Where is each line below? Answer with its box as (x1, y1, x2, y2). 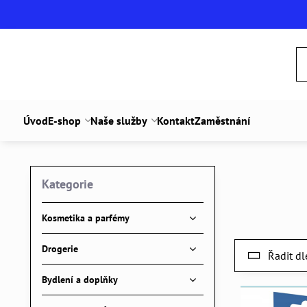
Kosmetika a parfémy (41, 212, 130, 224)
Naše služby (90, 114, 147, 127)
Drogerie (41, 243, 78, 255)
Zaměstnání (194, 114, 250, 127)
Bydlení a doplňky (41, 273, 118, 286)
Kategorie (41, 176, 93, 192)
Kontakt (156, 114, 195, 127)
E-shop (47, 114, 81, 127)
